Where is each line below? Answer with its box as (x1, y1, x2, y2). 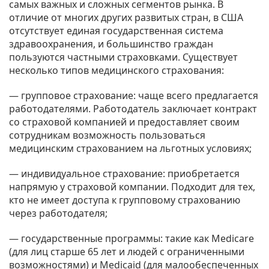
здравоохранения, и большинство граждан (9, 37, 213, 50)
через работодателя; (9, 206, 107, 220)
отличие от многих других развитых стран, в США (9, 10, 243, 24)
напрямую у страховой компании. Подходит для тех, (9, 180, 255, 193)
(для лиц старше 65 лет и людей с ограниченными (9, 244, 244, 258)
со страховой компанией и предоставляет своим (9, 115, 240, 128)
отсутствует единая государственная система (9, 23, 223, 37)
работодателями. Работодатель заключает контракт (9, 101, 257, 115)
